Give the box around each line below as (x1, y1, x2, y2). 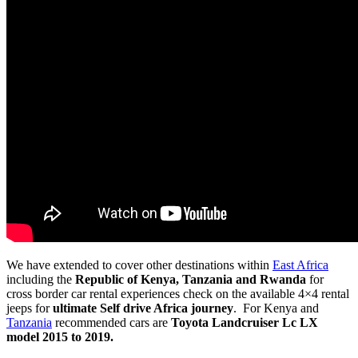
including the (6, 272, 75, 287)
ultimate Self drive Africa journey (53, 301, 233, 316)
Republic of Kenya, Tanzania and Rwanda (75, 272, 306, 287)
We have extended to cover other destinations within (6, 258, 272, 272)
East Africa (272, 258, 328, 272)
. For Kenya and (233, 301, 319, 316)
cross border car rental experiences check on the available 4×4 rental (6, 287, 349, 301)
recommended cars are (52, 316, 171, 330)
